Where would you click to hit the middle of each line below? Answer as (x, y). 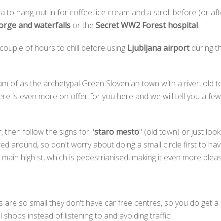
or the (83, 25)
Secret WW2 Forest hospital (147, 25)
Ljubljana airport (158, 48)
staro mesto (117, 132)
